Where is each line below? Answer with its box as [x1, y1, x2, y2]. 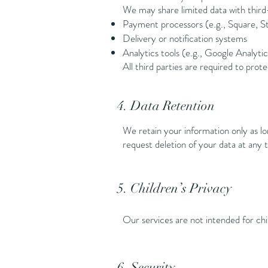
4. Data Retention [117, 98, 215, 114]
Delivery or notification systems [123, 31, 247, 45]
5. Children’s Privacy [117, 180, 232, 196]
